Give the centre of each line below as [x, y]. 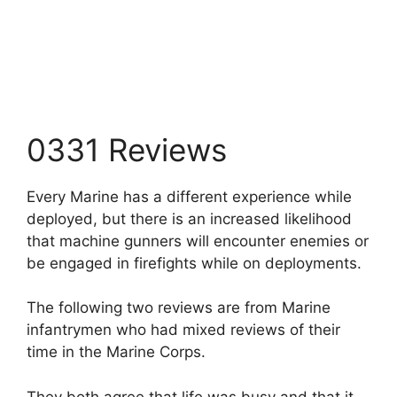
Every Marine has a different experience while [189, 196]
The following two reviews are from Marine [179, 308]
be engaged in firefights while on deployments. [194, 263]
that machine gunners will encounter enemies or [198, 241]
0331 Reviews [127, 149]
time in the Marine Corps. [116, 352]
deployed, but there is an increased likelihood [189, 218]
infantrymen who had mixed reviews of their [183, 330]
